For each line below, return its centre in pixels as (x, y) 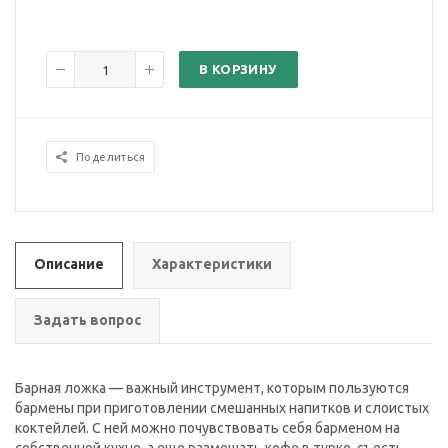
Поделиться (110, 157)
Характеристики (212, 264)
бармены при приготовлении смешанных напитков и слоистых (222, 408)
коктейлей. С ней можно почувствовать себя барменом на (207, 428)
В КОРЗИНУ (238, 69)
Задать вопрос (87, 320)
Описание (69, 264)
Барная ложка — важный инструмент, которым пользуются (212, 388)
